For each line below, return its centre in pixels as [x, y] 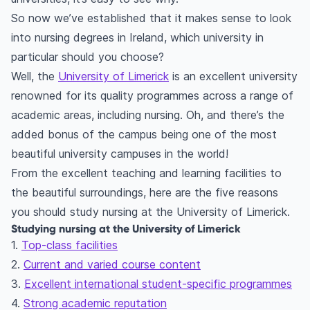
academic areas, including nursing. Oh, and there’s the [148, 115]
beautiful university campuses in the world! [120, 154]
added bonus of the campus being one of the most [144, 135]
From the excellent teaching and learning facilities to [146, 173]
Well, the [35, 76]
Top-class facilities [70, 245]
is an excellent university [233, 76]
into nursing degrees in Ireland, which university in [137, 38]
